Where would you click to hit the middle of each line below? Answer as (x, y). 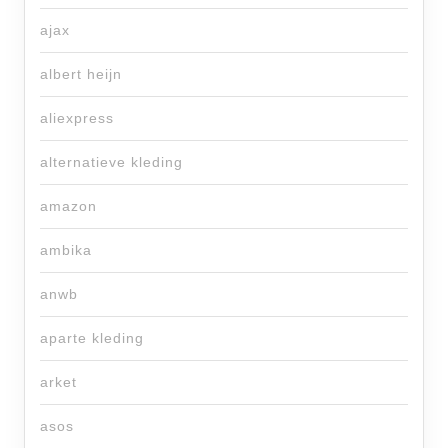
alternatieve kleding (111, 162)
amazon (68, 206)
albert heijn (81, 74)
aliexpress (77, 118)
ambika (66, 250)
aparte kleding (92, 338)
